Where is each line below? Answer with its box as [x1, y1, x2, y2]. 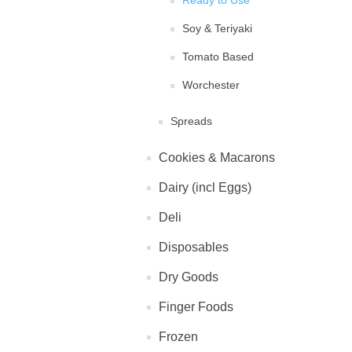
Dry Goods [159, 270, 218, 284]
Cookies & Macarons [159, 151, 275, 164]
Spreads [170, 115, 212, 127]
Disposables [159, 240, 229, 254]
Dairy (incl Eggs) [159, 181, 251, 194]
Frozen [159, 330, 198, 343]
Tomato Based [182, 50, 254, 63]
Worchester [182, 79, 240, 91]
